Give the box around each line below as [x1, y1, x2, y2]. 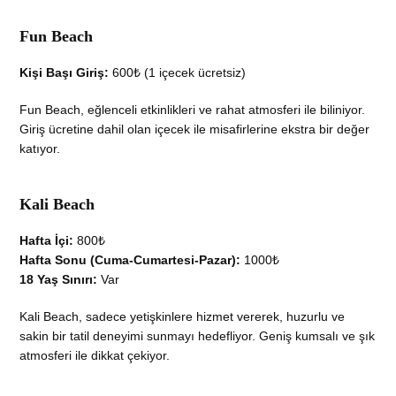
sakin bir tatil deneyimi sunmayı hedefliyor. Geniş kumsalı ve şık [19, 328, 376, 343]
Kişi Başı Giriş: [19, 65, 110, 80]
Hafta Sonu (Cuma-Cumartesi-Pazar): [19, 252, 241, 267]
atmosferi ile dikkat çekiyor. [19, 347, 171, 362]
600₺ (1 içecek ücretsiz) [109, 65, 247, 80]
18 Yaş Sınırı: [19, 271, 98, 286]
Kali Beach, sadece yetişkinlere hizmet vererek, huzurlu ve [19, 308, 346, 324]
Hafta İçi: [19, 232, 74, 247]
